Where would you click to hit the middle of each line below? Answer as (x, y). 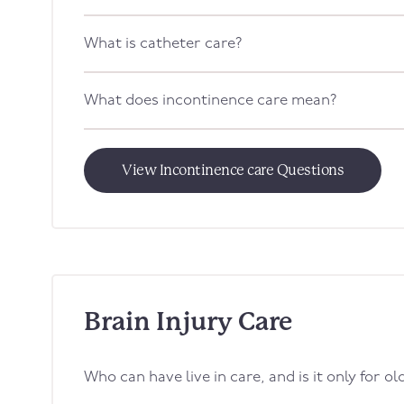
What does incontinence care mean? (211, 101)
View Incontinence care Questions (233, 170)
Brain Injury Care (188, 321)
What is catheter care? (163, 44)
